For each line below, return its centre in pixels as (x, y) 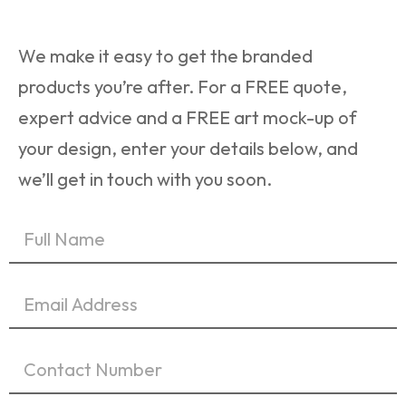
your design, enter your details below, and (188, 148)
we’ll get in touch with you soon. (145, 179)
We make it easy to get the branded (165, 55)
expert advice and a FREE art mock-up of (188, 117)
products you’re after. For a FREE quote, (183, 86)
